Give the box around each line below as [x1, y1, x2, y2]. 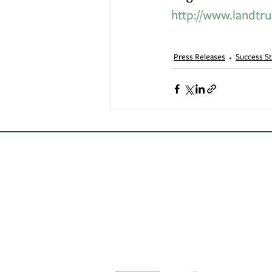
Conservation [198, 234, 268, 248]
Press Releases [174, 50, 225, 62]
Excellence [198, 250, 253, 263]
